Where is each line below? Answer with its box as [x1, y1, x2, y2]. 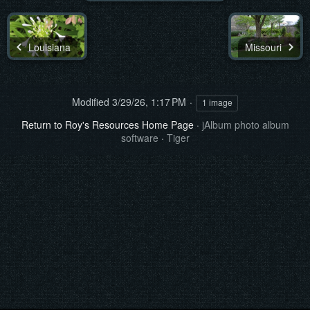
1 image [201, 96, 232, 108]
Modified [72, 95, 109, 109]
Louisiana [26, 40, 71, 55]
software [120, 131, 158, 145]
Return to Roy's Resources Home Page [21, 118, 194, 131]
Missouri [245, 40, 284, 55]
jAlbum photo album [201, 118, 289, 131]
